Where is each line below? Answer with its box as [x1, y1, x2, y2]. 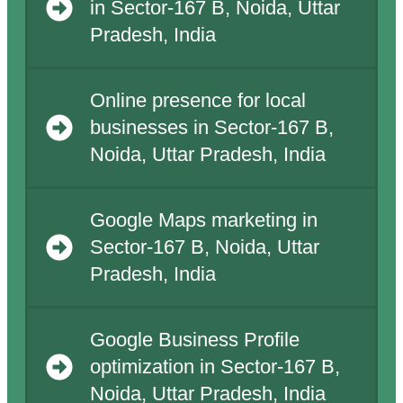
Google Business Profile [89, 329, 300, 352]
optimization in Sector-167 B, [89, 356, 340, 379]
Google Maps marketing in [89, 210, 318, 232]
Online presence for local [89, 90, 306, 112]
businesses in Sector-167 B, [89, 117, 334, 139]
